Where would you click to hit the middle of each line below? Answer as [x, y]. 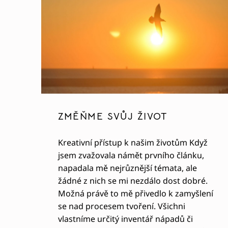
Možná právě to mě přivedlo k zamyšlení [135, 193]
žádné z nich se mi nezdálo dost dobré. [133, 180]
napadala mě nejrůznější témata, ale [127, 168]
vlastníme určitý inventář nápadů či [125, 219]
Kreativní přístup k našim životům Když [133, 142]
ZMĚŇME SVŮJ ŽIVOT [112, 117]
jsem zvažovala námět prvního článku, [131, 155]
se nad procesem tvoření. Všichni [121, 206]
